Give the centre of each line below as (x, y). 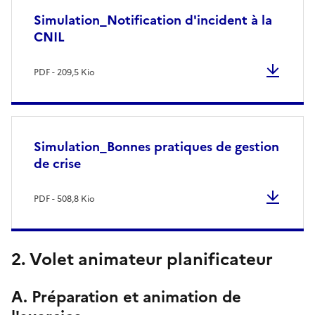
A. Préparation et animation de (126, 297)
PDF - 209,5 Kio (64, 72)
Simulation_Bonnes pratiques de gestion (156, 146)
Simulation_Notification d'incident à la (153, 20)
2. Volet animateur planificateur (142, 259)
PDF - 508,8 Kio (64, 199)
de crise (57, 163)
